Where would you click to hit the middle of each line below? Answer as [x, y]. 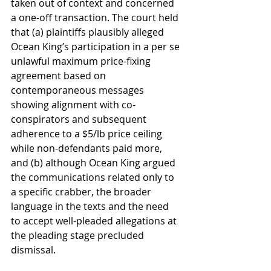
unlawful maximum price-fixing [82, 61]
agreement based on [60, 76]
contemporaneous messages [79, 90]
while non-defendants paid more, [88, 148]
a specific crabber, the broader [82, 192]
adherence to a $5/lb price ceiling [88, 134]
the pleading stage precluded [79, 235]
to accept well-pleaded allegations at [95, 221]
